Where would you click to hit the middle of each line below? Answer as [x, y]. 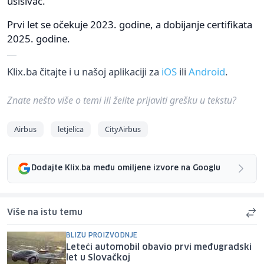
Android [207, 71]
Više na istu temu [45, 212]
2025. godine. [39, 38]
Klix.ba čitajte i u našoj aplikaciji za [84, 71]
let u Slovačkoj [98, 258]
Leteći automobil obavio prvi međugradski [159, 247]
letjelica [71, 129]
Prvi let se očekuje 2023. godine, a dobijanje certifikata [130, 24]
